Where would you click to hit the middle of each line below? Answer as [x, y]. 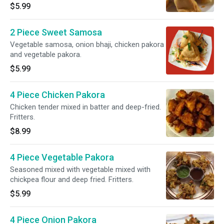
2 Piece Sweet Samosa [56, 32]
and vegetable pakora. [46, 54]
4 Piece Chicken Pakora [57, 95]
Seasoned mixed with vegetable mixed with [80, 169]
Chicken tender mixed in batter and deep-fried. [85, 107]
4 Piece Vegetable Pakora [62, 157]
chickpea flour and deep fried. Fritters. [72, 179]
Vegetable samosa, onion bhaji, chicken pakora [87, 44]
